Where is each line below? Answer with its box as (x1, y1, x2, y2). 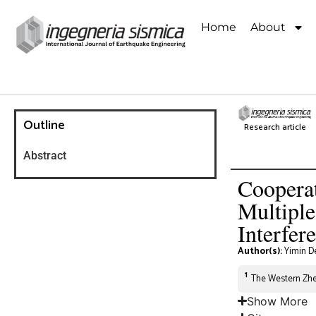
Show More (247, 293, 308, 308)
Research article (243, 120, 306, 134)
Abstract (23, 148, 66, 162)
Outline (23, 114, 65, 136)
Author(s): (238, 243, 284, 259)
